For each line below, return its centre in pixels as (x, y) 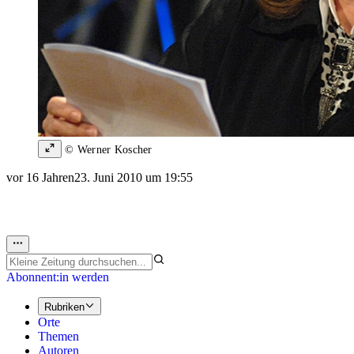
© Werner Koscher (107, 150)
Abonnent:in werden (58, 277)
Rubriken (64, 307)
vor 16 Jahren (40, 178)
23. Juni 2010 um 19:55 (134, 178)
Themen (58, 336)
